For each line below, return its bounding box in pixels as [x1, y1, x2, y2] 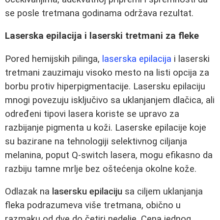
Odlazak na [5, 186, 52, 197]
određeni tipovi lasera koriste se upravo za [5, 108, 179, 119]
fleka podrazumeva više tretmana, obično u [5, 200, 181, 211]
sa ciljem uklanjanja [122, 186, 203, 197]
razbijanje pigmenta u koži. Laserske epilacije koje [5, 122, 206, 133]
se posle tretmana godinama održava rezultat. [5, 7, 193, 19]
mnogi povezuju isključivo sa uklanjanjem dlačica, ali [5, 94, 215, 106]
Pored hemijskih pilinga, [5, 53, 102, 64]
